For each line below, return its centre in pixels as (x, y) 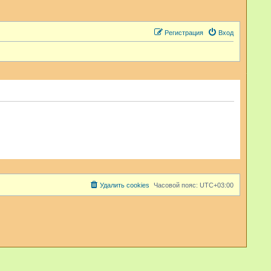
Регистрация (184, 33)
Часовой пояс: (177, 185)
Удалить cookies (125, 185)
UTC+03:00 (217, 185)
